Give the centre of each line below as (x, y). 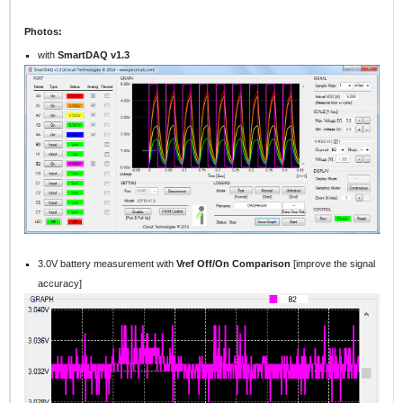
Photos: (43, 32)
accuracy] (60, 284)
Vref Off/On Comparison (235, 264)
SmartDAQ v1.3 (94, 54)
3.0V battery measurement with (107, 264)
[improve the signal (335, 264)
